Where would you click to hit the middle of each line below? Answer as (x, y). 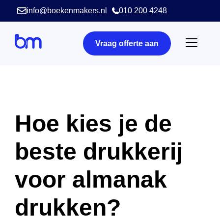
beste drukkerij (99, 151)
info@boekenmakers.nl (67, 11)
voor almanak (91, 179)
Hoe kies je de (93, 124)
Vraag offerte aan (127, 43)
